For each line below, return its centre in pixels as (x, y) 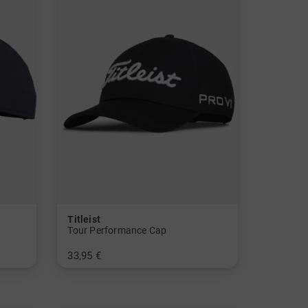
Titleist (84, 219)
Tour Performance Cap (117, 230)
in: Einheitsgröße (101, 274)
